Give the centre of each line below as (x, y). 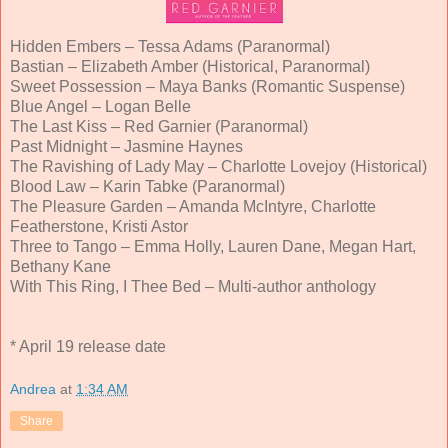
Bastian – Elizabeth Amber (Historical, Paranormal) (190, 66)
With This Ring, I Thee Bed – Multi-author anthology (193, 286)
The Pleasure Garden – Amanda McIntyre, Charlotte (193, 206)
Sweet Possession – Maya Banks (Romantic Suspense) (207, 86)
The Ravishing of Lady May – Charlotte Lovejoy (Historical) (218, 166)
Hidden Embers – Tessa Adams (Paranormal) (170, 46)
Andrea (33, 389)
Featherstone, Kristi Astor (99, 226)
